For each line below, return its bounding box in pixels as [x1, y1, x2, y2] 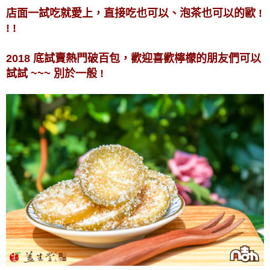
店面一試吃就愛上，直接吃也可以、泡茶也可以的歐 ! [6, 7, 262, 20]
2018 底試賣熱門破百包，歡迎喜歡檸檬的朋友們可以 [6, 52, 261, 65]
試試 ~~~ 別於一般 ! [6, 67, 104, 80]
